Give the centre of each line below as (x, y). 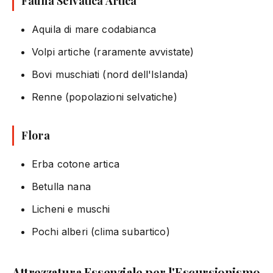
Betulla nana (61, 186)
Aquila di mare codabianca (94, 29)
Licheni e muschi (71, 209)
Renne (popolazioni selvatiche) (105, 97)
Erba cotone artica (76, 164)
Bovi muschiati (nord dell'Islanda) (110, 74)
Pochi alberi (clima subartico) (101, 231)
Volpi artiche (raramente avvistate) (113, 51)
